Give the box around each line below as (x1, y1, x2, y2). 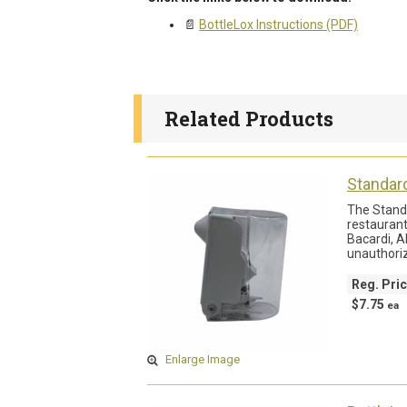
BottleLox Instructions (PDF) (199, 16, 358, 32)
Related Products (164, 104, 333, 132)
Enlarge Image (163, 352, 240, 366)
